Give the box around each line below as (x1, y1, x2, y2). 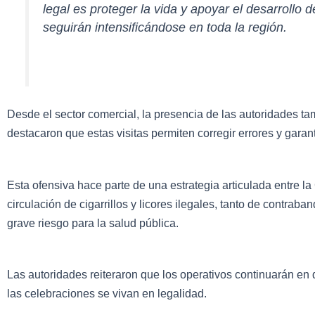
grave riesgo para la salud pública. (7, 217, 179, 229)
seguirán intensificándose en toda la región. (43, 20, 288, 34)
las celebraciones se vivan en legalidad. (7, 288, 207, 300)
